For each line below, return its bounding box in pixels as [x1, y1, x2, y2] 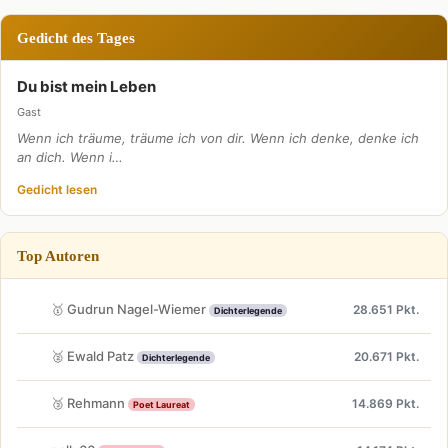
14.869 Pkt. [352, 396, 419, 411]
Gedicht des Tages [17, 28, 135, 46]
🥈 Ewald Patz [51, 348, 137, 364]
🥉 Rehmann [51, 395, 128, 411]
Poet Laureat [133, 399, 190, 410]
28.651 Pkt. [353, 302, 419, 317]
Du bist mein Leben [17, 76, 156, 96]
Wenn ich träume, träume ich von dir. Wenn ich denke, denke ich [17, 129, 419, 146]
